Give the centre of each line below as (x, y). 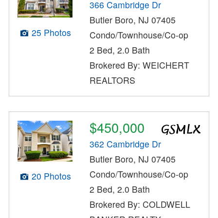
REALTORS (113, 80)
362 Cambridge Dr (126, 144)
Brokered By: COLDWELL (140, 204)
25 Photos (51, 32)
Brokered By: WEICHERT (140, 65)
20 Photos (51, 176)
